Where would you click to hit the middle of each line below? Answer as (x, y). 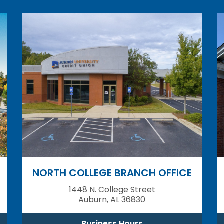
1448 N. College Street (112, 189)
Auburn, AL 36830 (112, 199)
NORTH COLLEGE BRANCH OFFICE (112, 173)
